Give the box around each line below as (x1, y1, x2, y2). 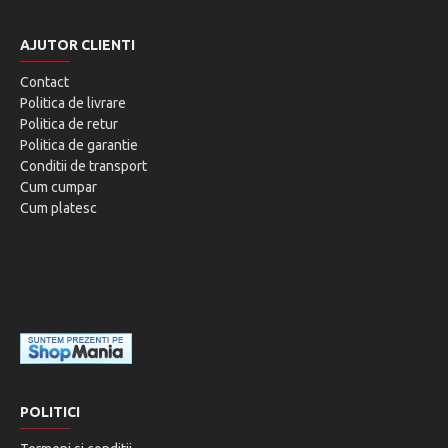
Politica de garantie (20, 137, 138, 153)
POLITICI (20, 404, 80, 420)
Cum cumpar (20, 179, 97, 195)
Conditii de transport (20, 158, 147, 174)
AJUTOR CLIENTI (20, 37, 135, 53)
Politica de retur (20, 116, 118, 132)
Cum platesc (20, 200, 97, 216)
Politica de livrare (20, 95, 126, 111)
